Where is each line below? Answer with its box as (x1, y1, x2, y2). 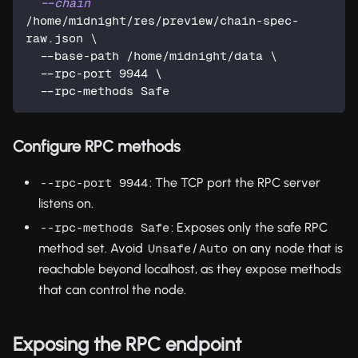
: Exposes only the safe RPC (171, 219, 328, 235)
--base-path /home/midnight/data (40, 48, 270, 62)
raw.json (26, 30, 90, 45)
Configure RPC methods (13, 136, 181, 156)
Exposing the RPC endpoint (13, 332, 241, 356)
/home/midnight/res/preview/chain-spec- (26, 13, 299, 27)
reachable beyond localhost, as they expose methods (38, 261, 341, 276)
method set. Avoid (38, 240, 146, 256)
